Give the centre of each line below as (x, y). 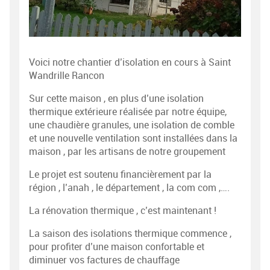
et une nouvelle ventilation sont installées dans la (133, 139)
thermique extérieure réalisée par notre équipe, (128, 112)
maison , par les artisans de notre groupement (127, 152)
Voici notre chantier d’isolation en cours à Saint (130, 63)
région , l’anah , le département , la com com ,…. (130, 188)
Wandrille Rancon (67, 76)
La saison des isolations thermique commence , (130, 234)
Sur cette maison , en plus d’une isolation (117, 99)
